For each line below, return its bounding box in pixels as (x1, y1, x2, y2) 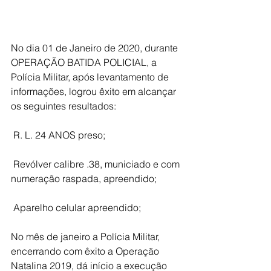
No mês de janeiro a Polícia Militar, (11, 230, 162, 243)
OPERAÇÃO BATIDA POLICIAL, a (11, 56, 159, 68)
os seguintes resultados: (11, 99, 116, 112)
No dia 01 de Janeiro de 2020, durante (11, 41, 180, 54)
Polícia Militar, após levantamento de (11, 70, 171, 83)
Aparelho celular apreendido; (13, 201, 141, 214)
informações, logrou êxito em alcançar (11, 85, 178, 97)
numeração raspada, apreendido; (11, 172, 157, 184)
